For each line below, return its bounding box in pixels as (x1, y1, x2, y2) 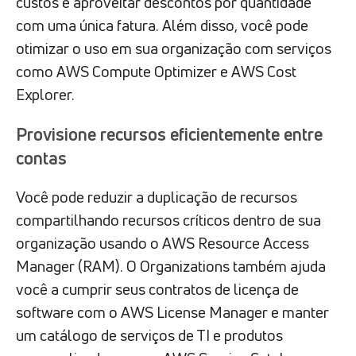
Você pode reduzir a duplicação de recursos (16, 186, 297, 207)
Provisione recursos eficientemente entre (16, 122, 323, 146)
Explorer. (16, 83, 75, 105)
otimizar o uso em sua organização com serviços (16, 37, 331, 59)
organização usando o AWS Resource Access (16, 232, 309, 253)
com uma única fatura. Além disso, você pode (16, 14, 308, 36)
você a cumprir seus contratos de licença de (16, 278, 299, 300)
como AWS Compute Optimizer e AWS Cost (16, 60, 296, 82)
